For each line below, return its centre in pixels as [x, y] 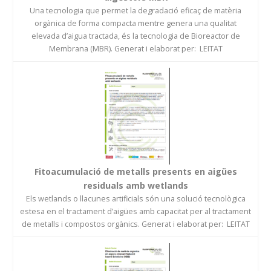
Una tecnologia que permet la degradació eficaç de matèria [135, 10]
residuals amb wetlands [135, 185]
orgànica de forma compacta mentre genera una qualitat [135, 23]
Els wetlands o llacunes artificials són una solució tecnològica [135, 198]
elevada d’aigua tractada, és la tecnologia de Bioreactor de [135, 36]
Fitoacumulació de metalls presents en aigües [135, 171]
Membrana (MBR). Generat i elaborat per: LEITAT [135, 48]
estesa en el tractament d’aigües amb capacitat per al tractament [135, 211]
